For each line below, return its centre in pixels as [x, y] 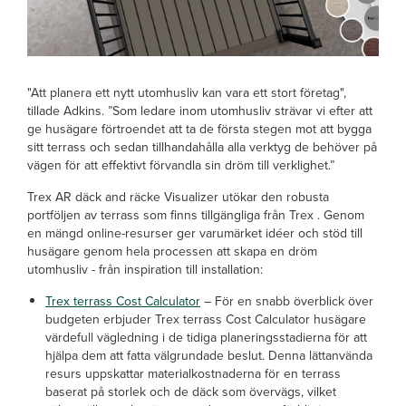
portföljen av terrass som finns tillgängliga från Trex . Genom [196, 214]
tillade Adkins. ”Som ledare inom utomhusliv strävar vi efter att [200, 110]
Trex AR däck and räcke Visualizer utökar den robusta [178, 196]
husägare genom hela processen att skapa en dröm [172, 251]
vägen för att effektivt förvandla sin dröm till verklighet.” [181, 164]
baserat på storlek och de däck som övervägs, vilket [191, 391]
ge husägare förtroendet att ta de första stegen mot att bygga [199, 128]
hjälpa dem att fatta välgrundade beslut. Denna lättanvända [209, 355]
